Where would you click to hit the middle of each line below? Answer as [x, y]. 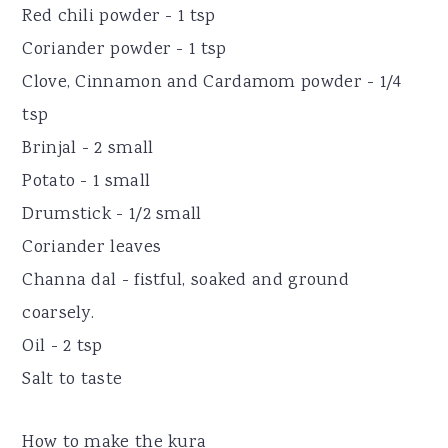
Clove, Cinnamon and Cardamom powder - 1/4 [212, 82]
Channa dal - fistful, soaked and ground [186, 280]
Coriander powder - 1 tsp [124, 49]
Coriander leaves [92, 247]
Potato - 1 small [86, 181]
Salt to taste [72, 379]
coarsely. [58, 313]
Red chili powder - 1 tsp [119, 16]
